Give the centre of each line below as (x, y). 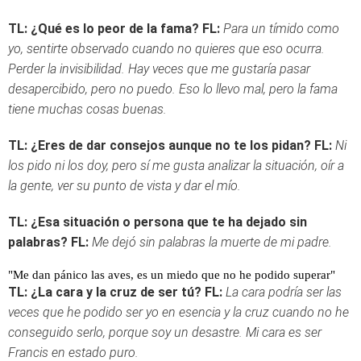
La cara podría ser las (284, 292)
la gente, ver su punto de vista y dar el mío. (124, 186)
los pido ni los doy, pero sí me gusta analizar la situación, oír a (176, 166)
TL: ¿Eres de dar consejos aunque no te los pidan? (160, 145)
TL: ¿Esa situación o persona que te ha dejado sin (158, 222)
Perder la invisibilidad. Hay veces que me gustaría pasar (159, 69)
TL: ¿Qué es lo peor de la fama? (104, 29)
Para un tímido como (281, 29)
